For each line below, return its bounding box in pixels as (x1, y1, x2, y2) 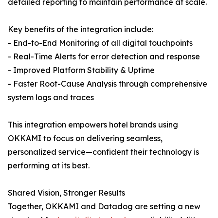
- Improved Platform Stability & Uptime (8, 65, 155, 75)
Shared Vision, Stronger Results (8, 188, 125, 198)
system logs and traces (8, 92, 94, 103)
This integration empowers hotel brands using (8, 120, 178, 130)
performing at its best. (8, 161, 90, 171)
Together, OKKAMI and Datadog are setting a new (8, 201, 200, 212)
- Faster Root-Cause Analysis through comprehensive (8, 79, 207, 89)
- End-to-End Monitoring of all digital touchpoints (8, 38, 193, 48)
